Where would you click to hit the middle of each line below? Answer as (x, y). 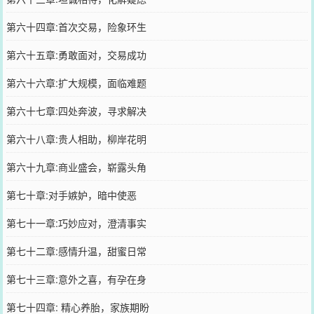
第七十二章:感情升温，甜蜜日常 (76, 251)
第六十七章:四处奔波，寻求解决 (76, 110)
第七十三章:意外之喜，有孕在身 (76, 279)
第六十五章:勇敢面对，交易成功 (76, 54)
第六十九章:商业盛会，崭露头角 (76, 166)
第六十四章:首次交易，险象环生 (76, 26)
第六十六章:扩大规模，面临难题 (76, 82)
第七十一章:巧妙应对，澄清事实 (76, 223)
